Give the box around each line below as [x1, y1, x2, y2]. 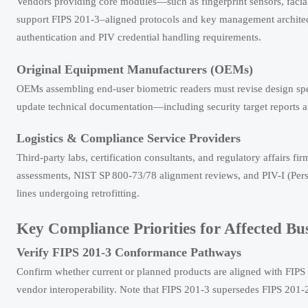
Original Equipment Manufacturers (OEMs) [16, 62, 253, 76]
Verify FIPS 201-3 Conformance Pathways [16, 245, 241, 260]
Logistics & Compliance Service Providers [16, 131, 241, 146]
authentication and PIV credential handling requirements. [16, 31, 261, 43]
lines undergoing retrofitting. [16, 188, 140, 199]
